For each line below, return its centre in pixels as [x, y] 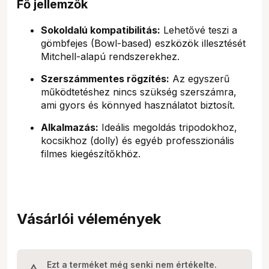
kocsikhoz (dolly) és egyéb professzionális [138, 140]
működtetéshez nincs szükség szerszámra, [139, 92]
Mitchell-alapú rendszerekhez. [110, 56]
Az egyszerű [199, 78]
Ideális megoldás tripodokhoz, [168, 127]
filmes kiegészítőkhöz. [91, 153]
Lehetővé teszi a [199, 30]
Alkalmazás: [70, 127]
